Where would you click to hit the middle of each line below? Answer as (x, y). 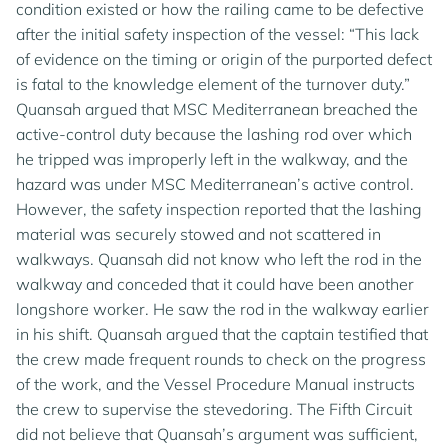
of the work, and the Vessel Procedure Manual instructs (215, 384)
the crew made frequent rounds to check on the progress (221, 359)
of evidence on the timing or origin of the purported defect (224, 59)
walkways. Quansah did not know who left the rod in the (219, 259)
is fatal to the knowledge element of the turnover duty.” (213, 84)
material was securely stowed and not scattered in (198, 234)
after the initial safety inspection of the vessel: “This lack (217, 34)
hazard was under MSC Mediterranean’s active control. (215, 184)
